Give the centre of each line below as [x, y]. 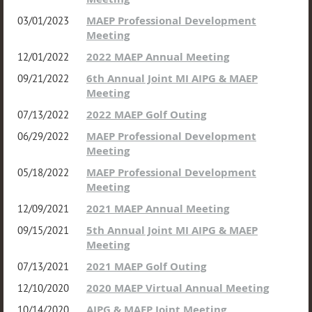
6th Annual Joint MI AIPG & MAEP [172, 78]
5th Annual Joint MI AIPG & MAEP [172, 230]
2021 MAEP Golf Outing [146, 266]
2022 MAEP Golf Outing [146, 115]
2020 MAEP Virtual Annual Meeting [178, 288]
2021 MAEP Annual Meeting [158, 209]
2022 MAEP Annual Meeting [158, 57]
